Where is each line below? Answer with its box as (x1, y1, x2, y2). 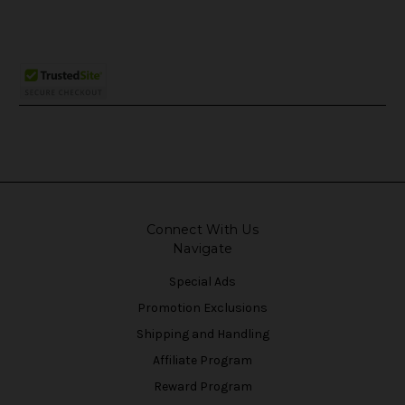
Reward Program (153, 379, 252, 395)
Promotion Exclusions (137, 300, 268, 316)
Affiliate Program (153, 353, 252, 369)
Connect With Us (146, 221, 259, 239)
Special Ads (169, 274, 236, 290)
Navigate (173, 240, 232, 258)
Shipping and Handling (136, 326, 269, 343)
